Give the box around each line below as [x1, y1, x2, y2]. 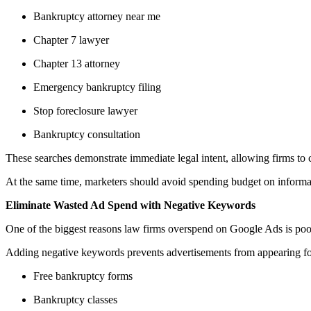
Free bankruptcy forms [33, 269, 138, 282]
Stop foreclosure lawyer [33, 104, 143, 117]
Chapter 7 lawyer [33, 33, 115, 46]
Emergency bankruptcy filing [33, 81, 167, 93]
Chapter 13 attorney [33, 57, 126, 69]
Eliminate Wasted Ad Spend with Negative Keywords [6, 199, 255, 211]
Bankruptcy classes [33, 293, 123, 305]
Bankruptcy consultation [33, 128, 146, 140]
